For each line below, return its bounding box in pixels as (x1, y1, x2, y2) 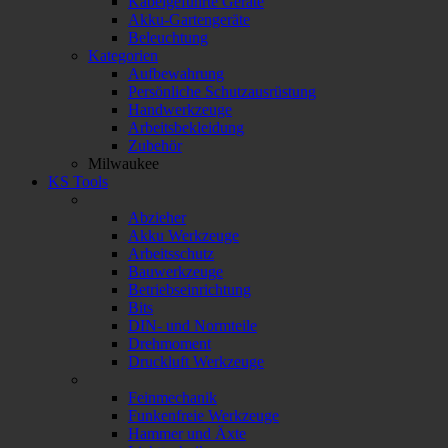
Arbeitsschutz (128, 245, 214, 263)
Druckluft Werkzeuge (128, 353, 264, 371)
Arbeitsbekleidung (128, 119, 244, 137)
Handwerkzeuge (128, 101, 232, 119)
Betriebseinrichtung (128, 281, 251, 299)
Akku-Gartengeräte (128, 11, 250, 29)
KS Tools (48, 173, 108, 191)
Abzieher (128, 209, 186, 227)
